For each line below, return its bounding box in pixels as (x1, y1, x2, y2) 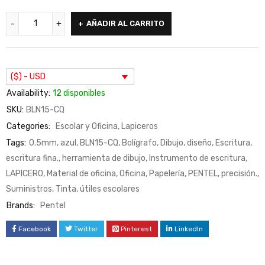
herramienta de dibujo (62, 153, 146, 164)
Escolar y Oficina (56, 121, 118, 132)
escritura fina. (6, 153, 59, 164)
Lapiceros (121, 121, 158, 132)
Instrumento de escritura (149, 153, 245, 164)
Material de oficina (47, 169, 116, 179)
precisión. (221, 169, 257, 179)
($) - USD (11, 71, 46, 82)
